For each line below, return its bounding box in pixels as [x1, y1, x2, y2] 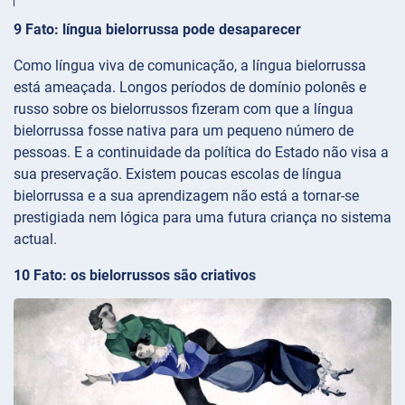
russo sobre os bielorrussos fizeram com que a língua [14, 99, 353, 118]
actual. [14, 230, 57, 248]
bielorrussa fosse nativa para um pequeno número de [14, 121, 353, 139]
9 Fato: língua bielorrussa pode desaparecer [14, 20, 301, 38]
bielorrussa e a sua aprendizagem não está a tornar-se [14, 186, 359, 204]
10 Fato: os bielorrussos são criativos [14, 266, 256, 284]
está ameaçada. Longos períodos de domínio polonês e [14, 78, 366, 96]
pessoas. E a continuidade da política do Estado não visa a [14, 143, 389, 161]
